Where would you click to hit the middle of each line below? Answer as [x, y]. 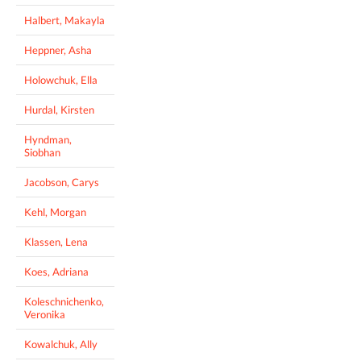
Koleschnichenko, [64, 301]
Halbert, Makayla [64, 20]
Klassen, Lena [56, 241]
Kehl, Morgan [55, 212]
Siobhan [42, 152]
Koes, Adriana [56, 271]
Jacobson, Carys [62, 182]
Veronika [45, 314]
